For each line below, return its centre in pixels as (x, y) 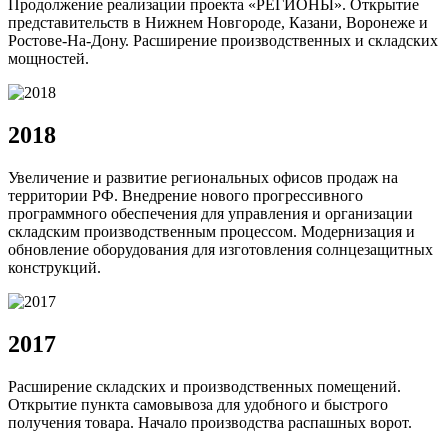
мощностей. (48, 58)
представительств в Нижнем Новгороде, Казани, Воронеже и (218, 22)
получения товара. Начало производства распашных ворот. (210, 422)
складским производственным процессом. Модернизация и (211, 231)
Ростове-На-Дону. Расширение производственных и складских (223, 40)
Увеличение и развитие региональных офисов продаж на (203, 177)
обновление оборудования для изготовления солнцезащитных (220, 249)
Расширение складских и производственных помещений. (204, 386)
